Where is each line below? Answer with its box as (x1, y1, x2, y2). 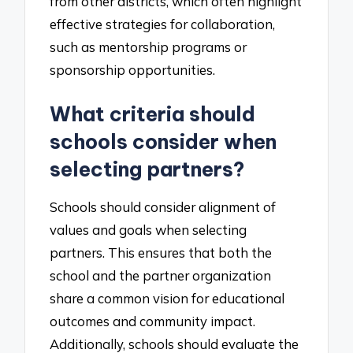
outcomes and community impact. (50, 313, 256, 330)
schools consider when (50, 128, 277, 154)
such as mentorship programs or (50, 38, 247, 55)
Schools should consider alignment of (50, 199, 277, 216)
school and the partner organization (50, 267, 272, 284)
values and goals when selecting (50, 221, 247, 239)
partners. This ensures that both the (50, 244, 273, 262)
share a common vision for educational (50, 290, 285, 307)
